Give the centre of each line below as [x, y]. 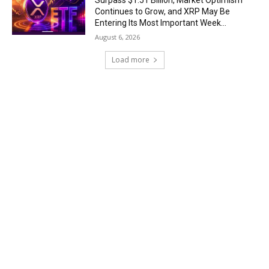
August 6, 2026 [118, 37]
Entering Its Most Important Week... [161, 23]
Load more [130, 60]
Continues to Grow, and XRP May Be [163, 12]
